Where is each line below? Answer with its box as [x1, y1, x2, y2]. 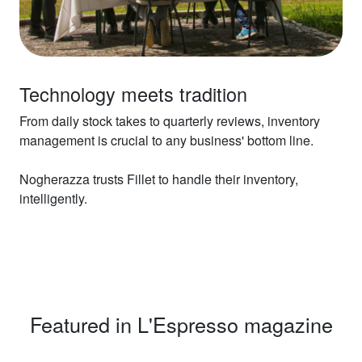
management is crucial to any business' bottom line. [19, 130, 314, 149]
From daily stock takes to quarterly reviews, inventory [19, 111, 320, 130]
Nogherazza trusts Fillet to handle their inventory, [19, 169, 298, 188]
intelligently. [19, 188, 87, 208]
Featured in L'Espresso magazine [29, 309, 333, 339]
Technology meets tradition [19, 79, 247, 107]
